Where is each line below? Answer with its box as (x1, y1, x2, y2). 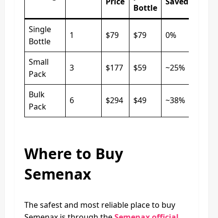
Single (29, 23, 51, 35)
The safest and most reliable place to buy (24, 199, 175, 210)
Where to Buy (24, 143, 123, 163)
